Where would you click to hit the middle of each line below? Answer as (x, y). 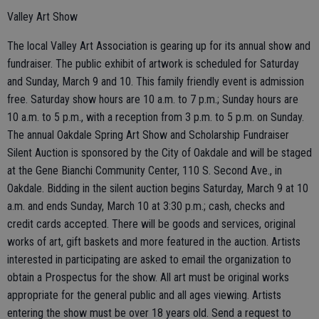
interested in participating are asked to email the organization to (149, 259)
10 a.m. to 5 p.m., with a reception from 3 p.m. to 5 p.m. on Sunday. (156, 117)
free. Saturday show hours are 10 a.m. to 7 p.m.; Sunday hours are (153, 99)
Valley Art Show (42, 16)
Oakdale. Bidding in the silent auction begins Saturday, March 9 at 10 (158, 188)
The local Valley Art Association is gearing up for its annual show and (159, 46)
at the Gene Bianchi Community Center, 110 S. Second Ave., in (145, 170)
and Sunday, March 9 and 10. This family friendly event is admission (156, 81)
